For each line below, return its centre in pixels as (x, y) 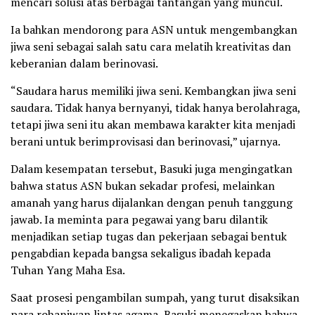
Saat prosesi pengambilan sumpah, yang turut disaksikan (155, 298)
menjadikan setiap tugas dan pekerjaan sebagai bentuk (149, 237)
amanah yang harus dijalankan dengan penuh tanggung (152, 203)
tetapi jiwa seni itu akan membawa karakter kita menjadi (153, 125)
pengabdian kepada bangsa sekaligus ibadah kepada (141, 253)
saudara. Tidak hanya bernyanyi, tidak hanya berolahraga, (155, 108)
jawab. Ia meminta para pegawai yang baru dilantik (139, 220)
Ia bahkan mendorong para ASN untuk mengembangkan (154, 30)
